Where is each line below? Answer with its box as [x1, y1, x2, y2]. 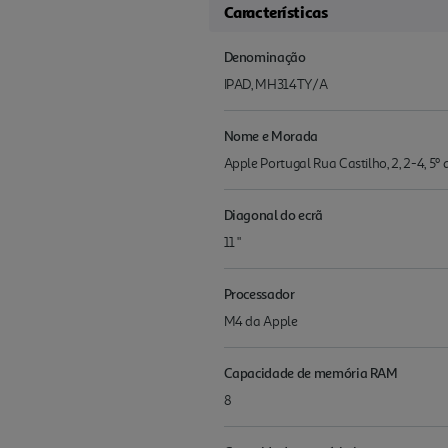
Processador [223, 284, 295, 302]
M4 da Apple [223, 312, 298, 330]
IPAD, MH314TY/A [223, 75, 328, 93]
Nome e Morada [223, 126, 318, 144]
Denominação [223, 47, 306, 65]
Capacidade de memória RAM [223, 363, 398, 381]
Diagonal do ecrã [223, 205, 323, 223]
